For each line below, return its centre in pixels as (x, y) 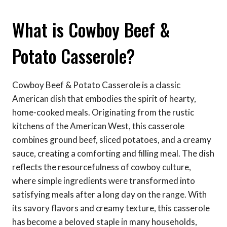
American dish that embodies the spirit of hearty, (104, 98)
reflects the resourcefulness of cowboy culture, (102, 167)
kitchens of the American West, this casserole (98, 126)
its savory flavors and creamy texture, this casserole (111, 208)
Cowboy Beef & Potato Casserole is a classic (96, 85)
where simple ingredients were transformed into (104, 180)
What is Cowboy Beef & (91, 30)
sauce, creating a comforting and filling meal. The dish (113, 153)
